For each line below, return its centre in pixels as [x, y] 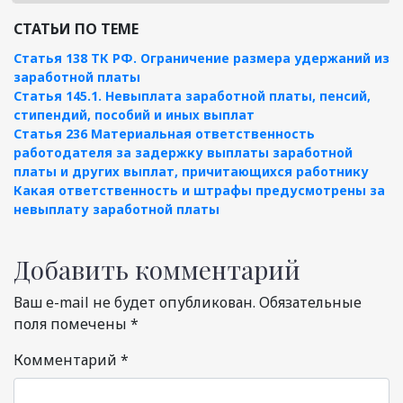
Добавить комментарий [157, 270]
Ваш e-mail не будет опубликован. [134, 303]
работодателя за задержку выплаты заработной [183, 153]
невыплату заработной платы [116, 210]
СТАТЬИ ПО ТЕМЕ [76, 29]
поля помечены [72, 324]
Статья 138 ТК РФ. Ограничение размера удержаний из [201, 58]
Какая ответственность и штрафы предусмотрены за [199, 191]
